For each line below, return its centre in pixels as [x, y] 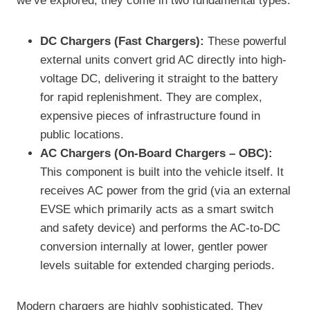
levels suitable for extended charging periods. [157, 266]
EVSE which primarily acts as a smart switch [157, 210]
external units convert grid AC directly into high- [163, 60]
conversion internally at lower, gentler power [154, 247]
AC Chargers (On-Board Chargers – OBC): [156, 154]
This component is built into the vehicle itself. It [162, 172]
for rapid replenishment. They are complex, [151, 98]
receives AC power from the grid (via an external [165, 191]
